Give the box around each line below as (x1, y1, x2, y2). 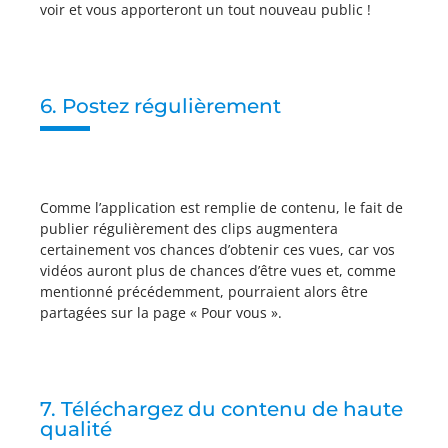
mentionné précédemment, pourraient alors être (40, 282, 368, 302)
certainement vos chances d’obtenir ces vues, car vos (40, 240, 395, 260)
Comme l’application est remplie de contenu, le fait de (40, 198, 403, 218)
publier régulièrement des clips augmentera (40, 219, 338, 239)
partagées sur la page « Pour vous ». (40, 303, 282, 323)
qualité (40, 417, 112, 442)
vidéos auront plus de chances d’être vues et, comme (40, 261, 396, 281)
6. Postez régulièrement (40, 94, 281, 119)
